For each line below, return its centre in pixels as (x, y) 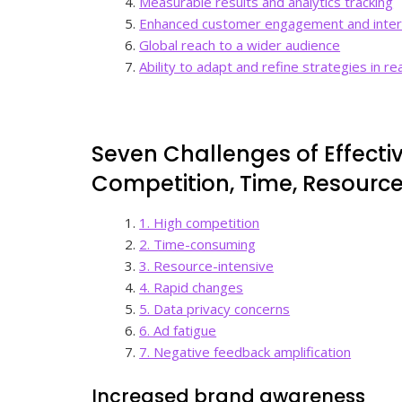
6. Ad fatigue (178, 331)
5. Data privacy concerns (215, 309)
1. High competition (200, 223)
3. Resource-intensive (207, 266)
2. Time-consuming (198, 245)
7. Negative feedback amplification (245, 352)
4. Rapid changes (192, 288)
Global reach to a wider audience (240, 44)
